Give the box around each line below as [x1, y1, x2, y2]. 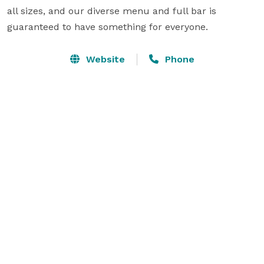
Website [82, 53, 125, 65]
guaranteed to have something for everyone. [7, 21, 208, 32]
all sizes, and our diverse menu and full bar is [7, 5, 216, 16]
